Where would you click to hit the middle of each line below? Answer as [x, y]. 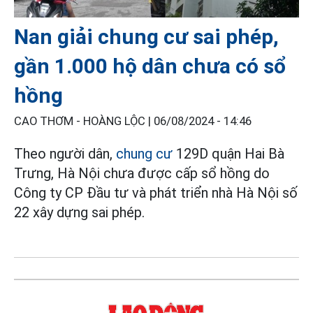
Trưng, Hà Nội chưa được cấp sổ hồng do [142, 174]
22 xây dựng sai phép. [79, 213]
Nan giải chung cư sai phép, [146, 37]
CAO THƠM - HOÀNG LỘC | [84, 122]
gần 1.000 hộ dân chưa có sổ [150, 66]
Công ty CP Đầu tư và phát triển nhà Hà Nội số [156, 193]
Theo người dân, [65, 154]
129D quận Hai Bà [228, 154]
